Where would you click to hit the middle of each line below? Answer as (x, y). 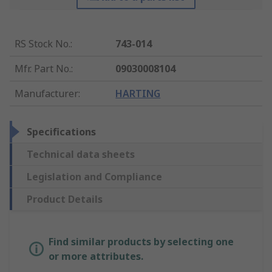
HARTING (138, 94)
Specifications (61, 132)
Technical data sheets (81, 155)
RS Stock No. (42, 44)
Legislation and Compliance (94, 177)
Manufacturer (46, 94)
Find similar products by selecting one (141, 242)
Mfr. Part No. (43, 69)
